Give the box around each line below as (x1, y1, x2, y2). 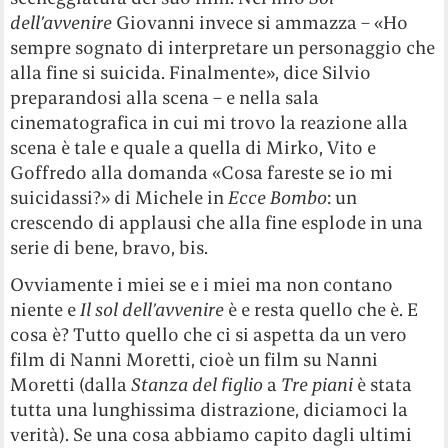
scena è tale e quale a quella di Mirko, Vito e (10, 136, 377, 160)
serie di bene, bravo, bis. (10, 236, 209, 260)
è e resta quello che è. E (228, 298, 419, 322)
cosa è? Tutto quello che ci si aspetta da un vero (10, 323, 408, 347)
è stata (353, 373, 413, 397)
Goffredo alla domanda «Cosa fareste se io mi (10, 161, 394, 185)
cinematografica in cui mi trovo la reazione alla (10, 111, 409, 135)
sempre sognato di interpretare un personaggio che (10, 36, 436, 60)
